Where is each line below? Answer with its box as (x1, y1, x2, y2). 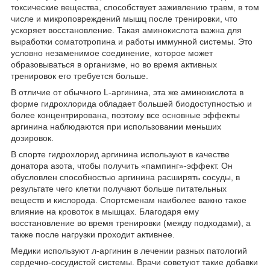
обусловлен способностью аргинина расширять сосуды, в (11, 172, 240, 182)
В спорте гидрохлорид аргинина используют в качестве (11, 149, 230, 159)
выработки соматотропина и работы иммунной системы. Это (11, 36, 253, 46)
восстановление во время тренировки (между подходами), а (11, 218, 251, 228)
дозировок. (11, 133, 54, 143)
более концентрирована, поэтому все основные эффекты (11, 110, 240, 120)
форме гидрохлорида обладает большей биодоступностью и (11, 98, 252, 108)
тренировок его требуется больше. (11, 71, 148, 81)
